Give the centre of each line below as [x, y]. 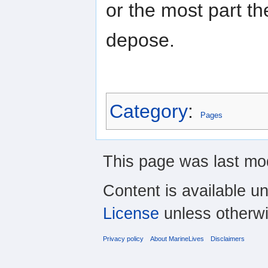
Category [149, 111]
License [131, 214]
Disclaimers [228, 238]
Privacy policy [123, 238]
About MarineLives [177, 238]
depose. [140, 40]
